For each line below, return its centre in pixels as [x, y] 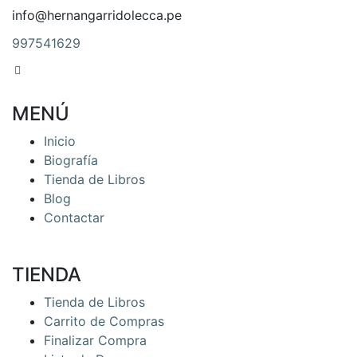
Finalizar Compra [95, 340]
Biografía [71, 160]
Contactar [74, 218]
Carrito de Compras [104, 321]
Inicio [60, 141]
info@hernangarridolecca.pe [97, 15]
